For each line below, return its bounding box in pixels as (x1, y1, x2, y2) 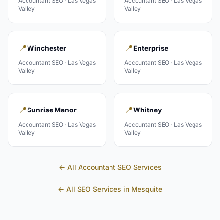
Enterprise (133, 44, 168, 52)
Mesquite (131, 185, 162, 193)
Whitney (133, 106, 162, 114)
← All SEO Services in (58, 185, 131, 193)
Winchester (27, 44, 66, 52)
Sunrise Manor (27, 106, 77, 114)
